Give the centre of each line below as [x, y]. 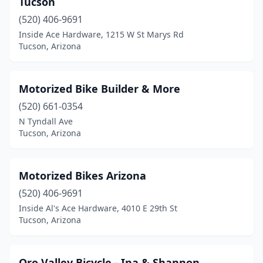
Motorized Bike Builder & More [100, 89]
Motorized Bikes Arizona [82, 176]
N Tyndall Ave [46, 121]
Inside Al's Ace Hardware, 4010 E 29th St [98, 208]
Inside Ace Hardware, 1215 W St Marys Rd [101, 34]
